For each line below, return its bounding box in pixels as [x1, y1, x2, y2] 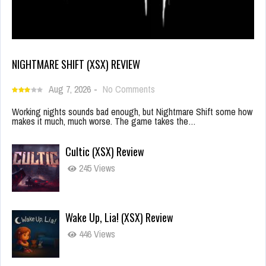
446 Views [77, 227, 115, 241]
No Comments [103, 83, 155, 96]
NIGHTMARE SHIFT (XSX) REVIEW [12, 56, 140, 72]
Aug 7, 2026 [49, 83, 91, 96]
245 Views [77, 161, 115, 175]
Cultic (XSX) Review [65, 144, 144, 160]
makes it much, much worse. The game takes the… [12, 115, 196, 128]
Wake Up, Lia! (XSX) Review [65, 210, 173, 226]
